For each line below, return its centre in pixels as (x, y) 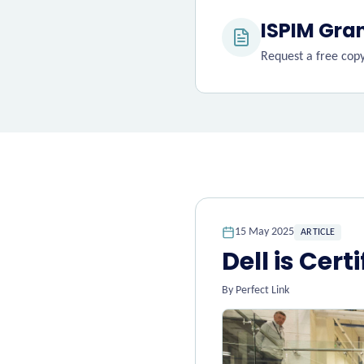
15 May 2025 (264, 232)
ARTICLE (318, 232)
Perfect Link (262, 290)
